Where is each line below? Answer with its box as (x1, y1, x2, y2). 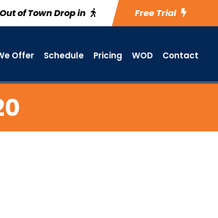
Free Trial (135, 7, 176, 19)
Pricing (93, 50, 122, 61)
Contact (163, 50, 199, 61)
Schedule (44, 50, 84, 61)
